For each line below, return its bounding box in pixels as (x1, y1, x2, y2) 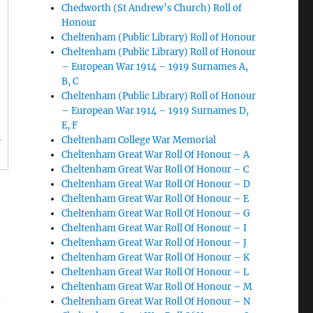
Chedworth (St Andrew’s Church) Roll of (61, 2, 242, 14)
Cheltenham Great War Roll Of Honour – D (61, 178, 251, 190)
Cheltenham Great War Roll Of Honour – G (61, 208, 251, 219)
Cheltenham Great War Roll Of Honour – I (61, 222, 247, 234)
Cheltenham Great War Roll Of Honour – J (61, 237, 247, 249)
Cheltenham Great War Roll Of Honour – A (61, 149, 250, 161)
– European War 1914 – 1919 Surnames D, (61, 105, 249, 117)
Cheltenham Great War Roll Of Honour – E (61, 193, 249, 205)
